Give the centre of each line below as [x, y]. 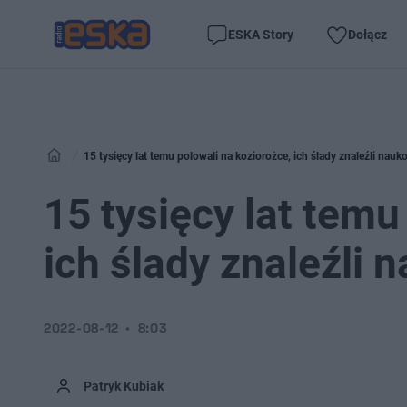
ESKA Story [261, 34]
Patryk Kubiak [124, 386]
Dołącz [367, 34]
